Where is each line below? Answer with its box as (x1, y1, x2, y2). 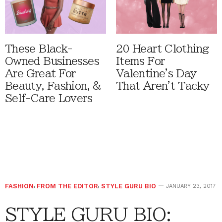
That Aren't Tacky (116, 80, 210, 91)
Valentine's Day (116, 68, 197, 79)
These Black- (5, 43, 72, 54)
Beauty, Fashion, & (5, 80, 102, 91)
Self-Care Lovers (5, 93, 92, 104)
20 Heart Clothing (116, 43, 209, 54)
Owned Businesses (5, 55, 99, 66)
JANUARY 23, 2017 (166, 182, 216, 189)
